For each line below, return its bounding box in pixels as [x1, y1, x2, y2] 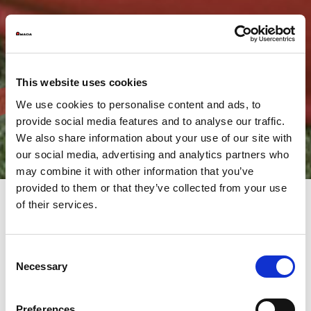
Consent [5, 246, 44, 258]
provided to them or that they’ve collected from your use [16, 181, 287, 194]
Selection [5, 262, 47, 275]
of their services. [16, 198, 97, 210]
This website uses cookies [16, 76, 148, 88]
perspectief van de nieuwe [40, 262, 271, 283]
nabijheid [114, 281, 197, 302]
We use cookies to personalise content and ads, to [16, 98, 261, 110]
